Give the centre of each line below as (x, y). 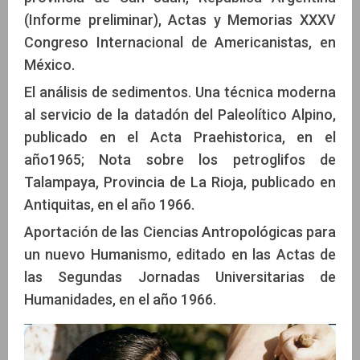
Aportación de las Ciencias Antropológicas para (180, 232)
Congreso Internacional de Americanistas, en (180, 43)
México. (49, 65)
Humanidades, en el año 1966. (120, 300)
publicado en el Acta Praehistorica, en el (180, 137)
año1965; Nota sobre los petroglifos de (180, 160)
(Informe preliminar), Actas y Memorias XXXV (180, 20)
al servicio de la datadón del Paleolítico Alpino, (180, 115)
